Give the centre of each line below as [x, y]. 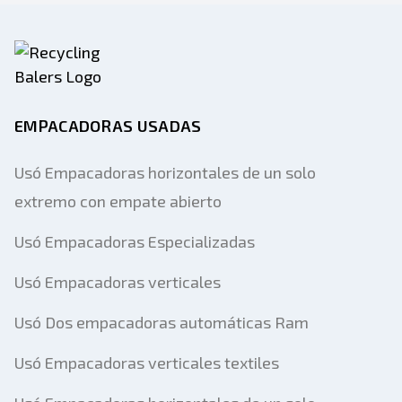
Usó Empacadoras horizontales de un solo [165, 172]
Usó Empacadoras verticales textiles [147, 363]
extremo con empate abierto [118, 201]
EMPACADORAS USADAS [108, 126]
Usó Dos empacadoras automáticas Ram [162, 322]
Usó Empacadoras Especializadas [135, 241]
